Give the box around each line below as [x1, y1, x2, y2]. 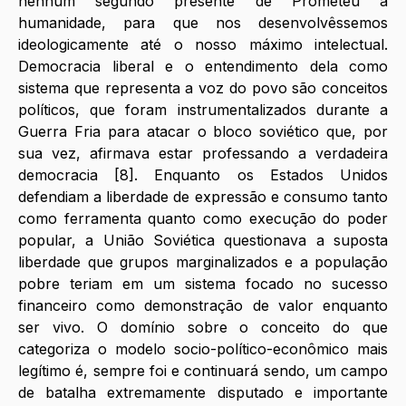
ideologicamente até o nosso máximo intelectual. [18, 34, 388, 53]
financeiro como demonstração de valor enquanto [18, 295, 388, 314]
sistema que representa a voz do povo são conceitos [18, 78, 388, 97]
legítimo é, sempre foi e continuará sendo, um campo [18, 361, 388, 380]
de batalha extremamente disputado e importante [18, 382, 388, 401]
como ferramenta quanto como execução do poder [18, 208, 388, 227]
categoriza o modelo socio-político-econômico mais [18, 339, 388, 358]
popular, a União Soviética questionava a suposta [18, 230, 388, 249]
